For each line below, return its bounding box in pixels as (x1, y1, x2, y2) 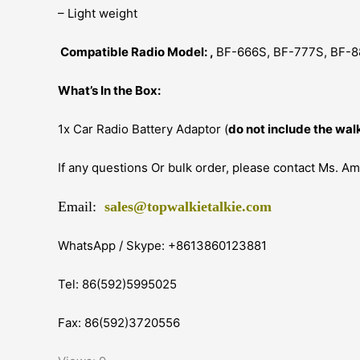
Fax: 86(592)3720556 (58, 315, 180, 331)
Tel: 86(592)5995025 (58, 276, 177, 292)
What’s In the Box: (58, 83, 161, 99)
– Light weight (58, 6, 137, 22)
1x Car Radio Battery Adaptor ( (58, 121, 228, 137)
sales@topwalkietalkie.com (104, 198, 272, 215)
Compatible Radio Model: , (58, 44, 216, 60)
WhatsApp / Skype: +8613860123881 (58, 238, 267, 254)
